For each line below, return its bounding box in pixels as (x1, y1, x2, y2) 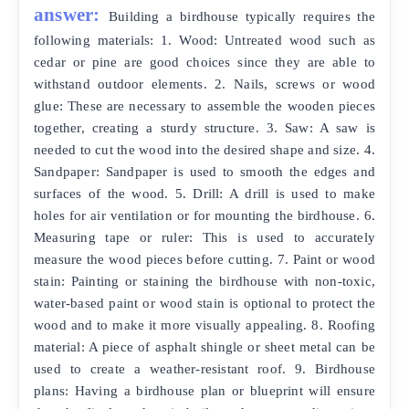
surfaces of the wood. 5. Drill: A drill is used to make (34, 185, 375, 202)
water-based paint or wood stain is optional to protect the (34, 295, 375, 311)
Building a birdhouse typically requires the (109, 8, 375, 25)
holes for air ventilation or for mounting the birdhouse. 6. (34, 207, 375, 224)
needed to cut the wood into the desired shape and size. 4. (34, 142, 375, 158)
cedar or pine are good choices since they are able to (34, 54, 375, 70)
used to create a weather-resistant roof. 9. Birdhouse (34, 361, 375, 377)
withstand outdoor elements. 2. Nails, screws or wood (34, 76, 375, 92)
